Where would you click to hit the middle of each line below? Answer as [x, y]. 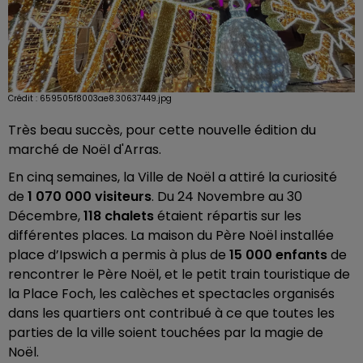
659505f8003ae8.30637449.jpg [106, 98]
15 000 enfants [278, 255]
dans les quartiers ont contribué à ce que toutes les [171, 313]
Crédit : [24, 98]
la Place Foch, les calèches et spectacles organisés [171, 294]
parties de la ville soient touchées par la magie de [166, 333]
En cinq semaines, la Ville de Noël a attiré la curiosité [173, 177]
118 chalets [119, 216]
